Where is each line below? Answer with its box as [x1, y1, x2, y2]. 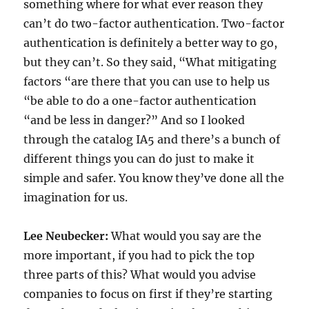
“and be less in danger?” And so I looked [23, 113, 246, 128]
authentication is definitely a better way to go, [23, 36, 278, 50]
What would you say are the [111, 229, 262, 243]
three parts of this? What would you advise [23, 268, 257, 282]
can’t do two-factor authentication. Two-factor [23, 17, 285, 31]
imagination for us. [23, 190, 128, 205]
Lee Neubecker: [23, 229, 112, 243]
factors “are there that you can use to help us [23, 74, 270, 89]
